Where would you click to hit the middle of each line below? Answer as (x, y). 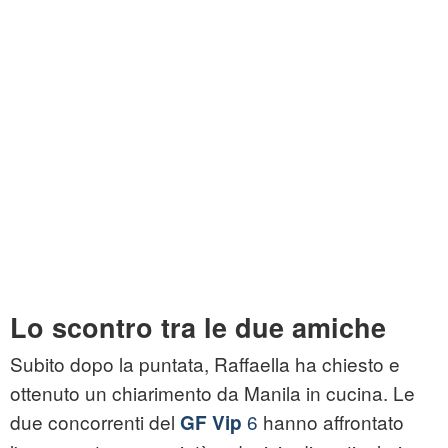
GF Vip (211, 423)
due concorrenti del (95, 422)
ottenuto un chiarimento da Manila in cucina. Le (212, 393)
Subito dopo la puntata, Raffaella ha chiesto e (205, 364)
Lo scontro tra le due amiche (198, 327)
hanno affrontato (331, 422)
